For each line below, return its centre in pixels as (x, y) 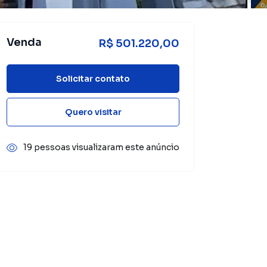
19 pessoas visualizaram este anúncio (101, 147)
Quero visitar (93, 112)
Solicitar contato (93, 78)
